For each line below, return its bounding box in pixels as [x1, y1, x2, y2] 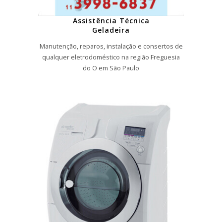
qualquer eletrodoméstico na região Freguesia [42, 53, 180, 61]
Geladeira [92, 25, 130, 35]
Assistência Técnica [72, 16, 150, 26]
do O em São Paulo [83, 63, 139, 72]
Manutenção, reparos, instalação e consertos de [39, 42, 183, 51]
